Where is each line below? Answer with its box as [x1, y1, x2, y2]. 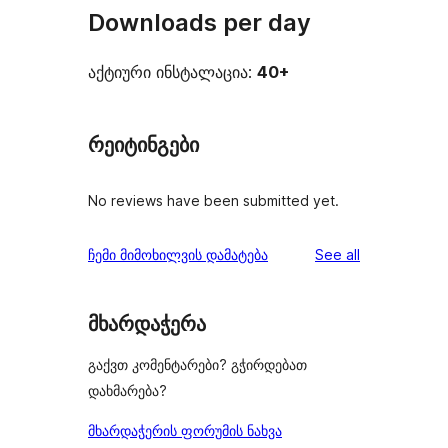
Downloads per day [88, 8, 311, 38]
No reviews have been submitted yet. [88, 191, 339, 209]
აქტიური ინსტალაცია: [88, 62, 257, 83]
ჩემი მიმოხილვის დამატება [88, 245, 268, 263]
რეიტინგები [88, 133, 199, 158]
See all [315, 245, 360, 263]
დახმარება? [88, 382, 167, 400]
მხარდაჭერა [88, 311, 206, 336]
